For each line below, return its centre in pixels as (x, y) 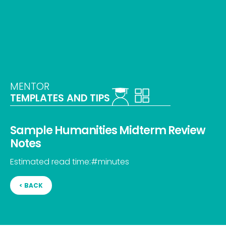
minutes (114, 162)
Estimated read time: (50, 162)
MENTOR (30, 87)
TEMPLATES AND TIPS (60, 98)
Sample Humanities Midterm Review (108, 131)
